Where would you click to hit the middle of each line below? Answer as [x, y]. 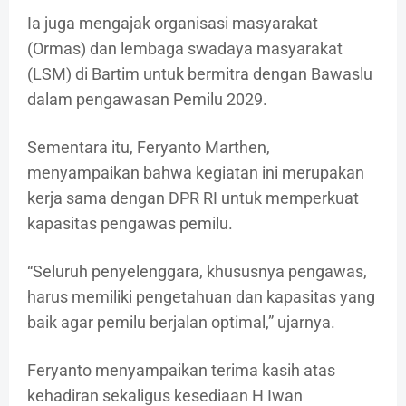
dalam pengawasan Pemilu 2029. [147, 99]
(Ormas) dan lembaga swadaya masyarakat [185, 48]
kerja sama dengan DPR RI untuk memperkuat [193, 198]
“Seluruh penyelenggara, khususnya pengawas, [197, 271]
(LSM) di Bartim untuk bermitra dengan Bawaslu [200, 73]
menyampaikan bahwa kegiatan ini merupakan [196, 172]
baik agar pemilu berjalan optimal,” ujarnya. [181, 322]
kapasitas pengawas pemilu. [130, 223]
